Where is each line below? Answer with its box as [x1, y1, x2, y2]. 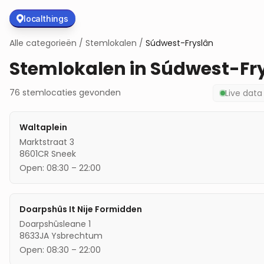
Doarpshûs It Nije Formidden [19, 203, 142, 215]
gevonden [77, 87, 121, 98]
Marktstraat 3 [19, 136, 74, 148]
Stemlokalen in [9, 56, 150, 81]
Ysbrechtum [51, 229, 103, 242]
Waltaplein [19, 121, 67, 133]
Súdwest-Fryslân [146, 37, 213, 49]
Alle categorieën [9, 37, 77, 49]
